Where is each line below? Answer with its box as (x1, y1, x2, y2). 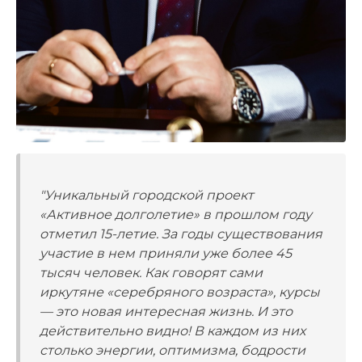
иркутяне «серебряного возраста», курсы (40, 284, 320, 300)
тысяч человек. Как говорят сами (40, 264, 263, 280)
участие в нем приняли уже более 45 (40, 245, 292, 261)
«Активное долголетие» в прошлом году (40, 206, 312, 222)
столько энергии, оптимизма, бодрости (40, 342, 305, 358)
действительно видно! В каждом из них (40, 322, 305, 339)
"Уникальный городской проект (40, 187, 254, 203)
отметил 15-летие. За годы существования (40, 225, 322, 242)
